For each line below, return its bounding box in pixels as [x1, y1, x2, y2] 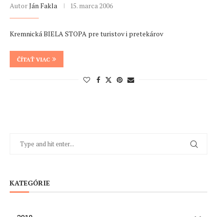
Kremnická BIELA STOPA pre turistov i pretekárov [10, 29, 163, 39]
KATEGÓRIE [10, 178, 50, 188]
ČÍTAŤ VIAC [17, 56, 50, 63]
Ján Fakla [29, 1, 57, 11]
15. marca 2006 [70, 1, 113, 11]
